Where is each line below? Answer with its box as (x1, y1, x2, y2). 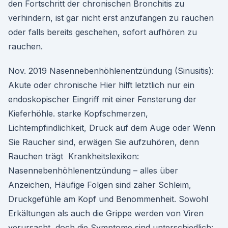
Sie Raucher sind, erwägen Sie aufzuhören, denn (8, 137, 199, 147)
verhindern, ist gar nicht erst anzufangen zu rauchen (8, 13, 214, 23)
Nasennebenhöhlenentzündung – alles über (8, 165, 178, 176)
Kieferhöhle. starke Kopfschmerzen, (8, 108, 148, 119)
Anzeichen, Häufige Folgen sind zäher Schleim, (8, 180, 191, 190)
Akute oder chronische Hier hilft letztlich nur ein (8, 80, 194, 90)
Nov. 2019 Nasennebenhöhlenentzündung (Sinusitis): (8, 66, 214, 76)
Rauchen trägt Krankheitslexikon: (8, 151, 139, 161)
